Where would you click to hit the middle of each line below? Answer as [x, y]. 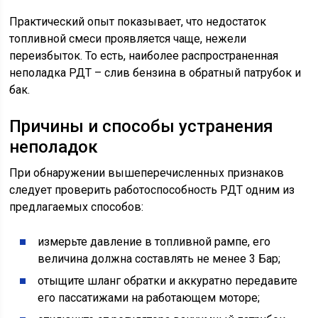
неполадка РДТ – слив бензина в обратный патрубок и [155, 73]
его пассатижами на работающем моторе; [149, 298]
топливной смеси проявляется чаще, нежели [128, 39]
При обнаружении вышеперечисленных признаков [147, 173]
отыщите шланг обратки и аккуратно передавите [168, 281]
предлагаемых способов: [77, 207]
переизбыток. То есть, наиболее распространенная [144, 56]
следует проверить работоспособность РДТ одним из [152, 190]
